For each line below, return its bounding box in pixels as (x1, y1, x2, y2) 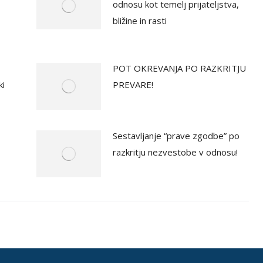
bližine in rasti (112, 14, 167, 26)
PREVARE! (112, 78, 153, 90)
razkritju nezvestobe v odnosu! (112, 146, 238, 158)
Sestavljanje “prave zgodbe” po (112, 129, 240, 141)
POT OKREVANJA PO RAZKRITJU (112, 62, 246, 74)
